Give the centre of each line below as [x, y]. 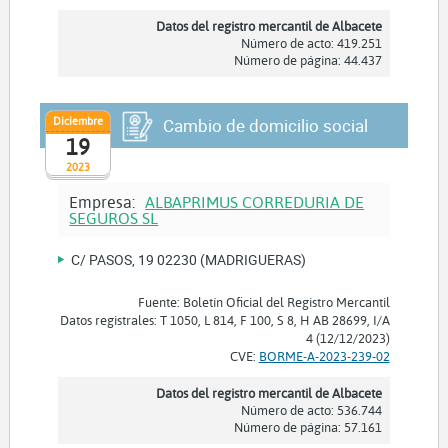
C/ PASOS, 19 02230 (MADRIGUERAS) [189, 259]
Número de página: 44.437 [307, 59]
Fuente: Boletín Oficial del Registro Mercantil [263, 301]
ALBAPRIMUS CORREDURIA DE [255, 201]
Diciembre [77, 121]
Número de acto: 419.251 [311, 42]
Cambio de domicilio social [265, 125]
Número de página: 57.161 [307, 426]
